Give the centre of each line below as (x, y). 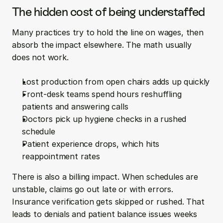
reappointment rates (61, 156)
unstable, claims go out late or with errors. (93, 189)
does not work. (40, 57)
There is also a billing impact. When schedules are (105, 177)
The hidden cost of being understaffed (109, 12)
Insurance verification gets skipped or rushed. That (108, 202)
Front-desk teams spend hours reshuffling (102, 94)
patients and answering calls (78, 107)
